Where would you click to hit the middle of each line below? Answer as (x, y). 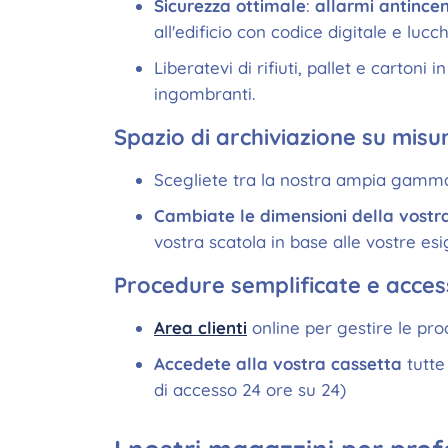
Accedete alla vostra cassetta (278, 363)
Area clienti (200, 327)
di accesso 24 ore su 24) (250, 389)
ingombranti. (204, 93)
